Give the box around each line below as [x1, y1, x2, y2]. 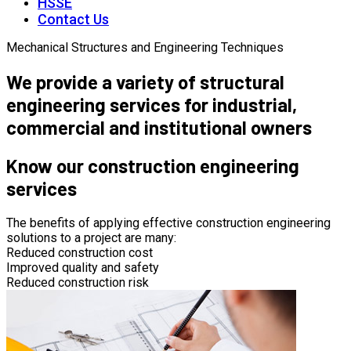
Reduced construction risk [6, 274, 149, 290]
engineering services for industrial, [6, 92, 297, 116]
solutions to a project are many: [6, 230, 176, 245]
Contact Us [38, 11, 109, 27]
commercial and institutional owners [6, 115, 312, 139]
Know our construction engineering [6, 154, 299, 177]
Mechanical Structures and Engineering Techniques [6, 40, 284, 55]
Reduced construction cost [6, 244, 153, 260]
